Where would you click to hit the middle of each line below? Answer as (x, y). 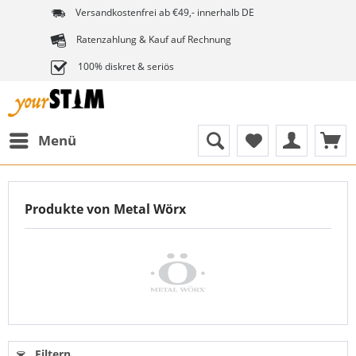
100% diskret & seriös (125, 66)
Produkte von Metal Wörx (105, 209)
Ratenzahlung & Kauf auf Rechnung (153, 39)
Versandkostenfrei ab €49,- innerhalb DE (164, 12)
